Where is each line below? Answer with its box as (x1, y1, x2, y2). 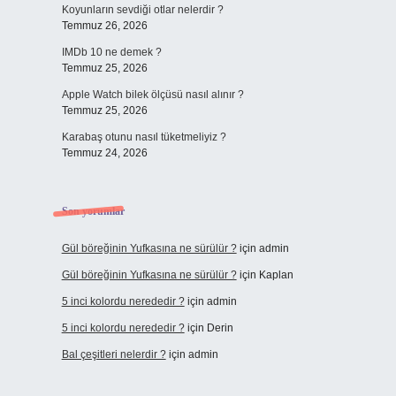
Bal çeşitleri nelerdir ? (61, 348, 166, 361)
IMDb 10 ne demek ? (61, 46, 162, 58)
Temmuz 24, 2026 (61, 147, 148, 159)
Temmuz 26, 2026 (61, 19, 148, 32)
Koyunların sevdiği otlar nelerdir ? (61, 4, 224, 16)
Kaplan (258, 269, 293, 281)
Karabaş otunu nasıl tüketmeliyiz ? (61, 131, 226, 143)
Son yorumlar (61, 205, 125, 217)
